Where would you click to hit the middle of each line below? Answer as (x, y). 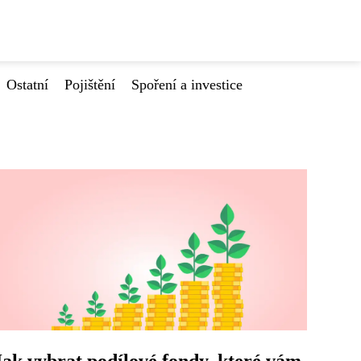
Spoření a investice (187, 85)
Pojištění (90, 85)
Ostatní (27, 85)
